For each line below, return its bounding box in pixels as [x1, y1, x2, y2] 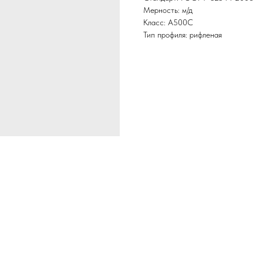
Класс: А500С [143, 18, 193, 28]
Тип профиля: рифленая [143, 30, 222, 40]
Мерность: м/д [143, 5, 193, 15]
